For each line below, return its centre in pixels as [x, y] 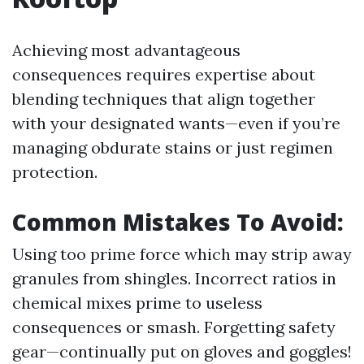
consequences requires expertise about [164, 74]
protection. [55, 172]
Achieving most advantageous [126, 50]
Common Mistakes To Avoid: [178, 222]
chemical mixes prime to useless [137, 303]
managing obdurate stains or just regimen [173, 147]
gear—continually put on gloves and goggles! [182, 351]
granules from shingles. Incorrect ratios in [174, 278]
